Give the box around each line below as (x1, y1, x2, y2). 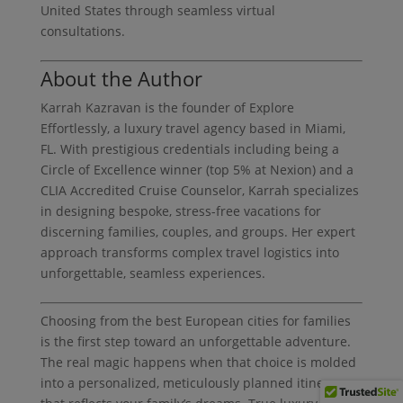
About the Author (40, 64, 202, 92)
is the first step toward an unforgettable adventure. (40, 332, 351, 350)
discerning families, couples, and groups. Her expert (40, 222, 355, 240)
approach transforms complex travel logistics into (40, 243, 339, 261)
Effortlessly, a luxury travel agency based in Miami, (40, 119, 345, 137)
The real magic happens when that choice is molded (40, 353, 356, 371)
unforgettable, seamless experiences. (40, 264, 265, 282)
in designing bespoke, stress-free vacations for (40, 201, 321, 219)
